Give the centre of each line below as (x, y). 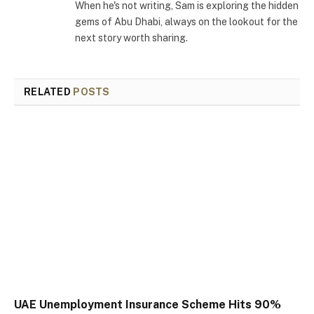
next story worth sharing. (131, 37)
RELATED (49, 91)
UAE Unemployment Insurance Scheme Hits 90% (148, 305)
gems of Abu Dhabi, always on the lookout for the (186, 21)
